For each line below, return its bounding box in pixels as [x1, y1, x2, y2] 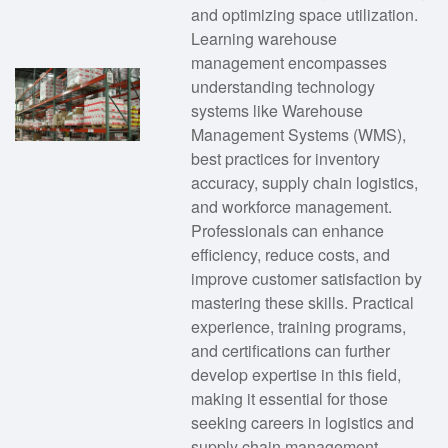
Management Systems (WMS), [190, 122, 406, 146]
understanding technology [190, 74, 375, 98]
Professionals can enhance [190, 218, 384, 242]
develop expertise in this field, [190, 362, 401, 386]
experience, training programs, [190, 314, 406, 338]
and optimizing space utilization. [190, 2, 418, 26]
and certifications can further [190, 338, 390, 362]
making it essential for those [190, 386, 388, 410]
